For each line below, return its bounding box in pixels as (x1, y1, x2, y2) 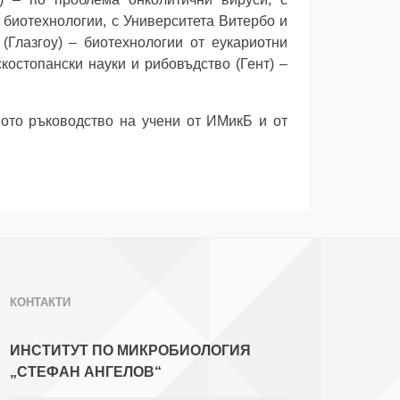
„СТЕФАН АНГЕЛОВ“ (10, 364, 162, 380)
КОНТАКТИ (10, 296, 71, 310)
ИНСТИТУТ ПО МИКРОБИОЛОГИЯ (10, 343, 251, 359)
